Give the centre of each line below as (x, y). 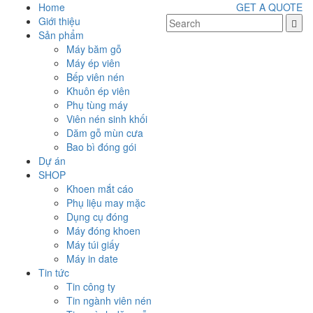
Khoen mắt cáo (100, 189)
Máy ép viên (93, 63)
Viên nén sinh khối (107, 119)
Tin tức (54, 272)
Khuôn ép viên (98, 91)
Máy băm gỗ (94, 49)
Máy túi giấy (93, 245)
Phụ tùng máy (97, 105)
